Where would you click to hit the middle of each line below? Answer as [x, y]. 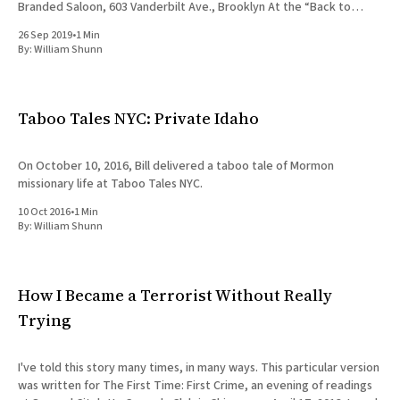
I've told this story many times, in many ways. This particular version [199, 368]
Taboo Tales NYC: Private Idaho [138, 119]
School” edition [59, 25]
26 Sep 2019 [45, 36]
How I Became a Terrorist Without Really [175, 296]
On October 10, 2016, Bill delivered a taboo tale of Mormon [176, 167]
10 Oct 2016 [44, 212]
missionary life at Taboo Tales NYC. [110, 184]
